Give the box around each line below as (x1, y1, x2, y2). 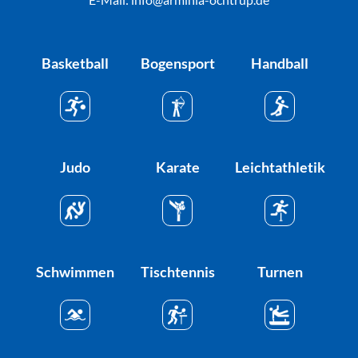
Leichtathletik (234, 158, 325, 177)
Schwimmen (36, 262, 115, 280)
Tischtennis (140, 262, 215, 280)
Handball (251, 54, 309, 73)
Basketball (42, 54, 109, 73)
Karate (155, 158, 200, 177)
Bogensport (140, 54, 215, 73)
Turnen (257, 262, 303, 280)
